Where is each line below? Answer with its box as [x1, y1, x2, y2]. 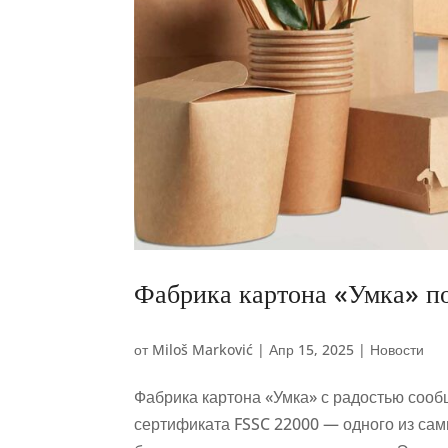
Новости [370, 340, 425, 360]
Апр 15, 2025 [269, 340, 355, 360]
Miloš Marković [152, 340, 254, 360]
